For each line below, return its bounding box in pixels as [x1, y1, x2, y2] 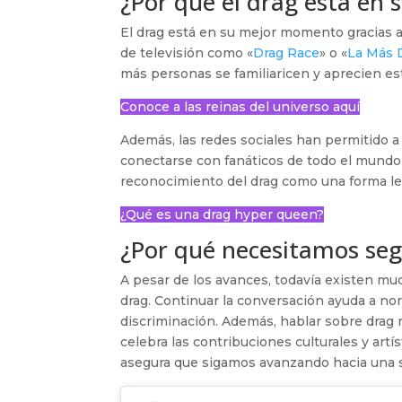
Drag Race [253, 44, 320, 61]
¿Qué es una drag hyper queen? [120, 205, 325, 223]
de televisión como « [120, 44, 254, 61]
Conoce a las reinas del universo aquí [120, 98, 361, 115]
